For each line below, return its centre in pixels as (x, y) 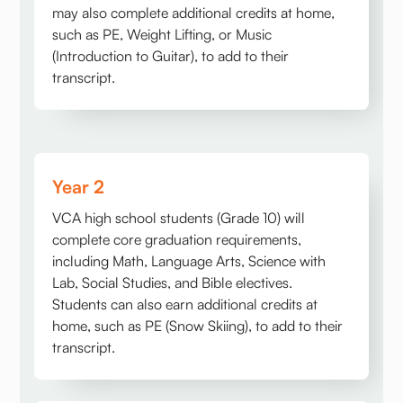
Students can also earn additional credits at (185, 304)
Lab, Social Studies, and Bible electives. (173, 283)
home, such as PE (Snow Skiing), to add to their (198, 326)
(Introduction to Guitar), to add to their (171, 56)
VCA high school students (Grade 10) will (179, 218)
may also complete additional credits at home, (194, 13)
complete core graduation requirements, (177, 240)
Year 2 (79, 187)
